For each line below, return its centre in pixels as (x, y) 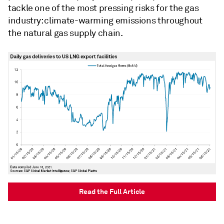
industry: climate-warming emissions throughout (105, 20)
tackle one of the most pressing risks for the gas (103, 8)
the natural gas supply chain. (65, 33)
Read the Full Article (112, 192)
